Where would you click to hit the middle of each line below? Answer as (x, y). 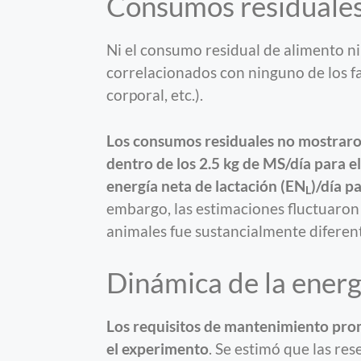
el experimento (158, 349)
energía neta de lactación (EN (206, 186)
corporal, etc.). (155, 95)
